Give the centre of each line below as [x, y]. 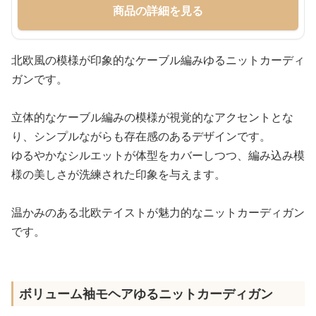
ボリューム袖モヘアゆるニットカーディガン [146, 293]
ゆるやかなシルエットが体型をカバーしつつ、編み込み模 [158, 155]
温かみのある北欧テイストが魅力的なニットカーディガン [158, 212]
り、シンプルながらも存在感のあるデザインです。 [141, 136]
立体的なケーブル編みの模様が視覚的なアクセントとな [152, 117]
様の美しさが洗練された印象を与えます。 [119, 174]
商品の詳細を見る [158, 11]
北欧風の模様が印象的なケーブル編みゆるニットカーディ [158, 60]
